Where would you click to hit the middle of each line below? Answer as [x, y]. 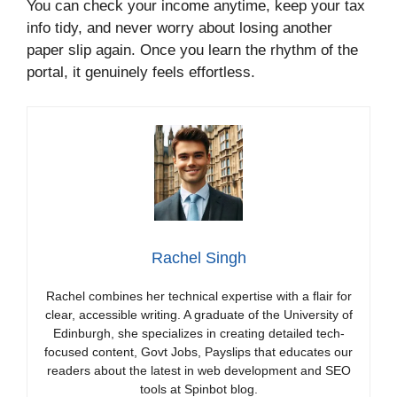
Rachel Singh [198, 257]
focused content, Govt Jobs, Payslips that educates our [198, 351]
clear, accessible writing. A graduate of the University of [198, 314]
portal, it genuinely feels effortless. [141, 73]
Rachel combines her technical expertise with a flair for [198, 296]
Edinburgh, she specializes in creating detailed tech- [198, 333]
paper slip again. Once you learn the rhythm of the [192, 51]
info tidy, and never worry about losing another [179, 28]
